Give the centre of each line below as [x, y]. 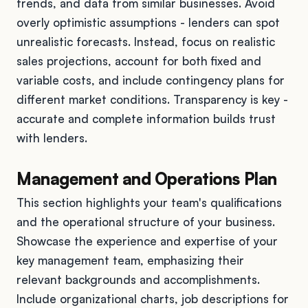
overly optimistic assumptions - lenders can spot [148, 22]
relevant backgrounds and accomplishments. [138, 279]
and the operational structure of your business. [146, 221]
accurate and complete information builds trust [146, 118]
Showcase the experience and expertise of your [147, 241]
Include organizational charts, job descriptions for [153, 298]
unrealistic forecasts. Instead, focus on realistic [146, 41]
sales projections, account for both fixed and [139, 60]
